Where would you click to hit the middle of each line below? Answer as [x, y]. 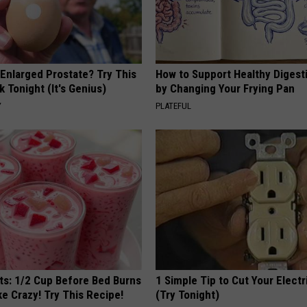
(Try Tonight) [188, 295]
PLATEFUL [174, 106]
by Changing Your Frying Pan [225, 89]
